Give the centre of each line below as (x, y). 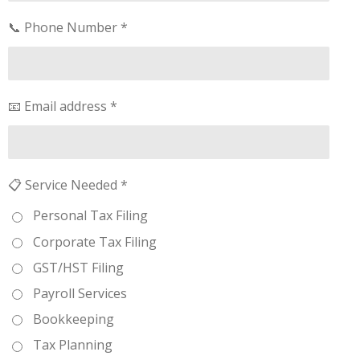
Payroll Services (80, 293)
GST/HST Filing (78, 267)
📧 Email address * (63, 106)
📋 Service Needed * (68, 185)
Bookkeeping (73, 319)
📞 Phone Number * (68, 27)
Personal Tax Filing (90, 216)
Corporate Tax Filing (94, 241)
